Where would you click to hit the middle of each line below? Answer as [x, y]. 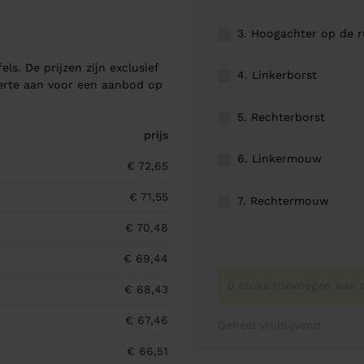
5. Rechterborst [281, 117]
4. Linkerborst [277, 75]
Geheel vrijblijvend [269, 325]
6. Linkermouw [279, 159]
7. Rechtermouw [283, 201]
